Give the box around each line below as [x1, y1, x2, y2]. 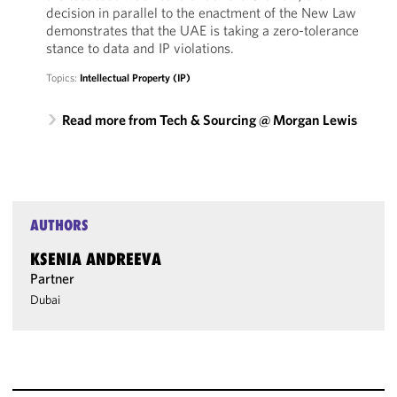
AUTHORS [30, 216, 90, 234]
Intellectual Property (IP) [79, 71, 191, 84]
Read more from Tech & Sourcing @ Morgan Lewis [61, 111, 357, 128]
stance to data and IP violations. [45, 39, 234, 57]
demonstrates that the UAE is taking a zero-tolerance [45, 21, 359, 39]
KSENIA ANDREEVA [30, 249, 162, 269]
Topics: [45, 71, 80, 84]
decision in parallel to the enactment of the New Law [45, 4, 356, 21]
